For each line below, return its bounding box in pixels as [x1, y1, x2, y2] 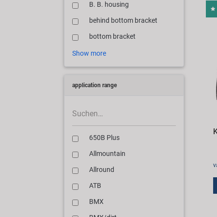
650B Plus [89, 134, 120, 142]
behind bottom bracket [89, 16, 157, 25]
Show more [72, 49, 106, 58]
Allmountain [89, 150, 125, 158]
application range [72, 82, 117, 89]
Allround [89, 166, 114, 174]
